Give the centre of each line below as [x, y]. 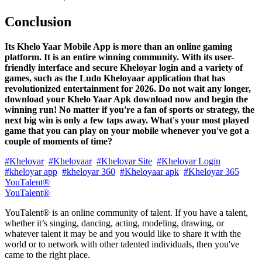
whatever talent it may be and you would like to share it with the [123, 233]
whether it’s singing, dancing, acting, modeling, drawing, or [114, 223]
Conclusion [38, 21]
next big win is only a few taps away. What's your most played [127, 120]
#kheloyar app [31, 171]
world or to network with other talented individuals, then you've [122, 244]
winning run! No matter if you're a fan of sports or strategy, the [130, 109]
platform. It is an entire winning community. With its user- [119, 57]
